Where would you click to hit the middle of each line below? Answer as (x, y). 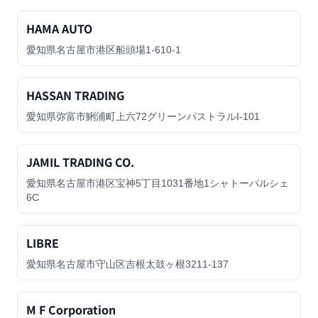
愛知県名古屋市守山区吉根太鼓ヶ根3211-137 (127, 264)
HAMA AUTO (59, 28)
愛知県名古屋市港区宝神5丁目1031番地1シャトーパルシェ (158, 183)
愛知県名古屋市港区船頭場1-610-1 (104, 50)
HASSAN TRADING (75, 95)
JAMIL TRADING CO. (80, 162)
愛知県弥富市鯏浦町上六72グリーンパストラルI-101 (143, 116)
